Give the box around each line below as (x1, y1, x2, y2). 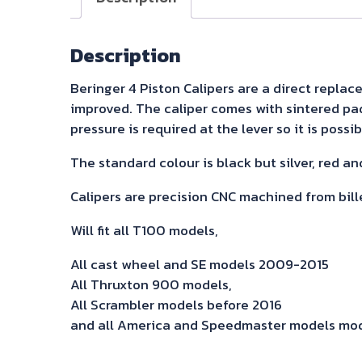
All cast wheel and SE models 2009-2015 (70, 253, 329, 275)
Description (70, 40, 181, 69)
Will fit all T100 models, (70, 219, 218, 241)
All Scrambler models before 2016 (70, 293, 282, 315)
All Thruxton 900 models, (70, 273, 232, 295)
